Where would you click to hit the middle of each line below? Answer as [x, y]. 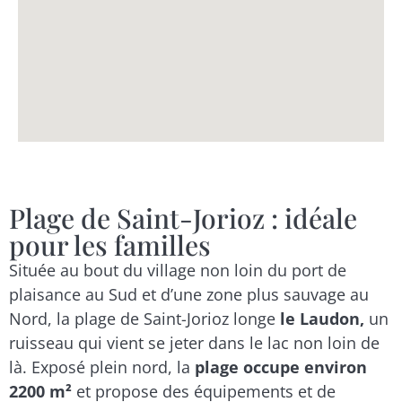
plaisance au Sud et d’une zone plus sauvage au [189, 294]
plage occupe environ [281, 367]
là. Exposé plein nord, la [102, 367]
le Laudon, [324, 318]
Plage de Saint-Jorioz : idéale [183, 218]
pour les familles [110, 245]
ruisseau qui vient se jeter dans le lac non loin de [194, 342]
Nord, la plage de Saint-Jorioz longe [144, 318]
